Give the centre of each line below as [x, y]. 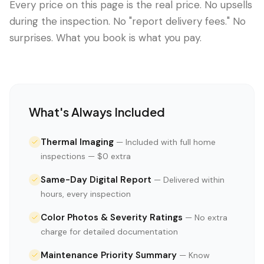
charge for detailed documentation [109, 232]
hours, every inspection [86, 194]
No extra [211, 217]
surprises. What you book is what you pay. [105, 38]
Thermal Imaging [77, 142]
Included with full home [171, 142]
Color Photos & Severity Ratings [112, 217]
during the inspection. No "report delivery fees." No [128, 21]
